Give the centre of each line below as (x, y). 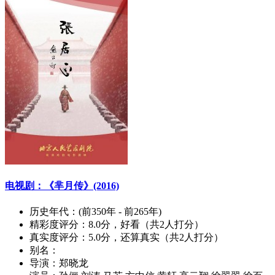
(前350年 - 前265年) (120, 212)
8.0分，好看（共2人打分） (146, 225)
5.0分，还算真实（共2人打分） (156, 238)
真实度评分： (59, 238)
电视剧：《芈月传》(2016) (62, 185)
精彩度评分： (59, 225)
